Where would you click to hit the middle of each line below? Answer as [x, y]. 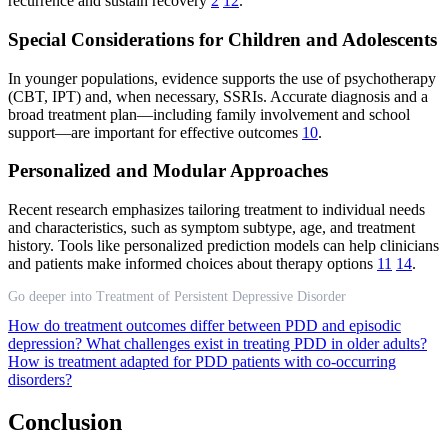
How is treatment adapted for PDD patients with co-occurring [202, 361]
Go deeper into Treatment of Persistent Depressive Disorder [177, 296]
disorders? [40, 379]
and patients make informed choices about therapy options [192, 263]
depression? [47, 343]
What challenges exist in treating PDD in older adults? [256, 343]
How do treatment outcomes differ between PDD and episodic [204, 325]
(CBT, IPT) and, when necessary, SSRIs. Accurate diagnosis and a [218, 96]
